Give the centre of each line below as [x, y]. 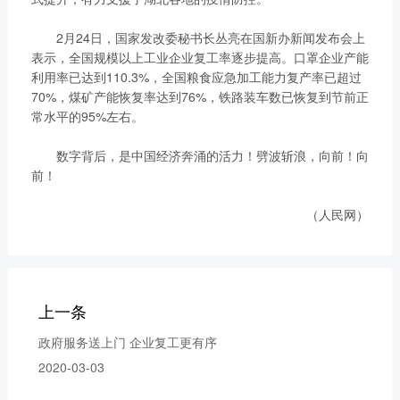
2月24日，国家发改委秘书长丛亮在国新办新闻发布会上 [198, 38]
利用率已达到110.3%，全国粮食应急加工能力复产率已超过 [196, 77]
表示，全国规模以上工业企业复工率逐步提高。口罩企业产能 [200, 58]
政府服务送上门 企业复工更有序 [128, 342]
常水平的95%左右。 [87, 117]
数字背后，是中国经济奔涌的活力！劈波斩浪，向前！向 [200, 156]
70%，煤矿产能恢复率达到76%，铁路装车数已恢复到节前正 [200, 97]
